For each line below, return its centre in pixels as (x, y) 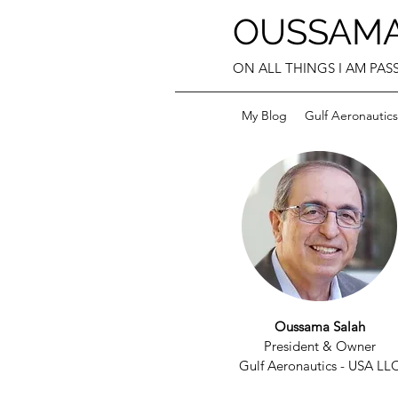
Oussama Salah (320, 326)
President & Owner (320, 346)
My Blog (264, 115)
